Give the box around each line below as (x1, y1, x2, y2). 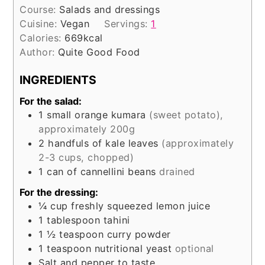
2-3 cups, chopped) (38, 151, 134, 164)
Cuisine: (20, 18, 60, 30)
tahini (103, 214, 130, 227)
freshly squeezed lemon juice (71, 200, 211, 212)
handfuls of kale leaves (48, 137, 159, 150)
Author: (20, 46, 59, 58)
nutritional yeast (94, 243, 172, 255)
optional (174, 243, 214, 255)
